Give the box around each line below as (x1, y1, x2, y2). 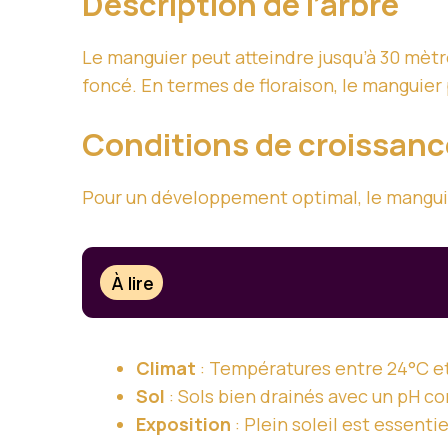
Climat (136, 356, 196, 381)
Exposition (136, 412, 231, 437)
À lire (111, 270, 155, 295)
